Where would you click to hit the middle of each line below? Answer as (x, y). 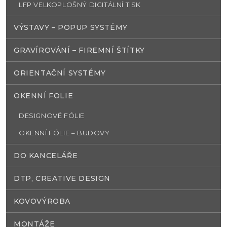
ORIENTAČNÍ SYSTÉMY (60, 73)
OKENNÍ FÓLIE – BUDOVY (64, 133)
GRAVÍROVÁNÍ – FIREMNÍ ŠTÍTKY (79, 50)
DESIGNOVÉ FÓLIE (52, 116)
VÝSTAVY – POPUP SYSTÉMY (71, 28)
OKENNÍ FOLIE (44, 96)
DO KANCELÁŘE (46, 156)
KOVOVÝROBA (42, 201)
